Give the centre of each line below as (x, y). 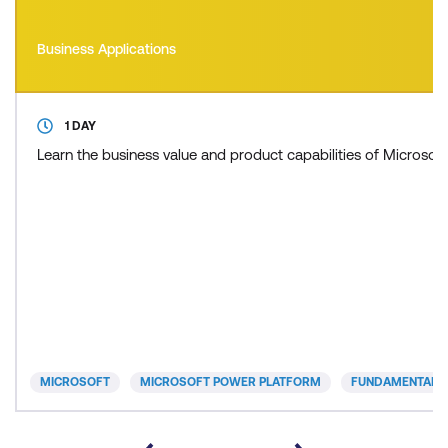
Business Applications (106, 48)
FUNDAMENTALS (398, 381)
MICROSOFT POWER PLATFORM (230, 381)
